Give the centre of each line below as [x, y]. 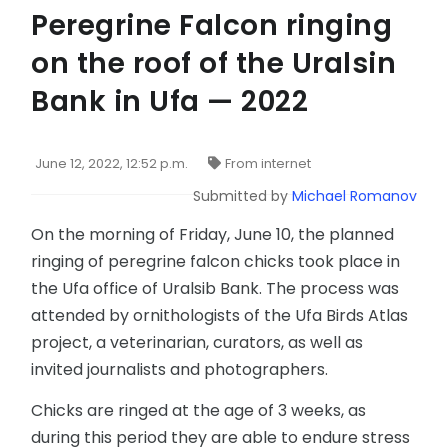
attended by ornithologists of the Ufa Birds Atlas [219, 316]
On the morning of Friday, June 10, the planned [212, 235]
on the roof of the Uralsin [213, 64]
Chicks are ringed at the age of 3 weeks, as [198, 411]
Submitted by [242, 196]
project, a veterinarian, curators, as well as [197, 343]
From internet [268, 164]
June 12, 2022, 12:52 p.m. [111, 164]
